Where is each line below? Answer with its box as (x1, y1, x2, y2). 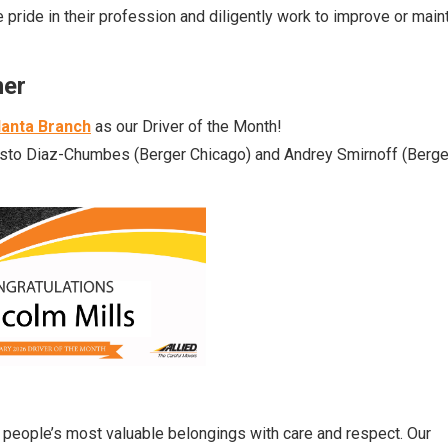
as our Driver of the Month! (91, 117, 282, 136)
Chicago (190, 145, 246, 164)
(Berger (130, 145, 190, 164)
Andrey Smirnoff (284, 145, 398, 164)
